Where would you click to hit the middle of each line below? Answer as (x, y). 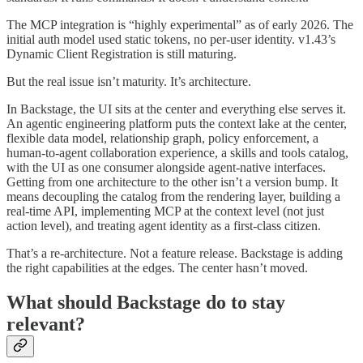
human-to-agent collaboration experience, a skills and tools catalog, (177, 152)
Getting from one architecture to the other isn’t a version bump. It (172, 181)
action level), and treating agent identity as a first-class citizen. (164, 225)
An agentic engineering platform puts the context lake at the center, (177, 123)
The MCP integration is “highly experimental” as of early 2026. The (180, 24)
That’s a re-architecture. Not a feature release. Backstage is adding (175, 253)
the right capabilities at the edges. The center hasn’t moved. (157, 267)
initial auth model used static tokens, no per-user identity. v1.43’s (171, 39)
